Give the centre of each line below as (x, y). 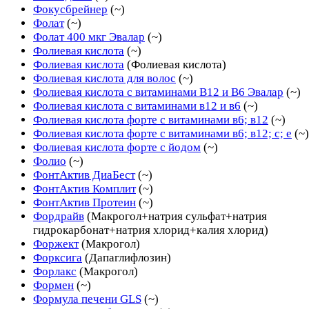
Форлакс (55, 271)
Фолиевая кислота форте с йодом (117, 147)
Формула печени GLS (87, 299)
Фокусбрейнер (70, 9)
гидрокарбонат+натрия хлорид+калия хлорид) (151, 230)
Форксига (58, 257)
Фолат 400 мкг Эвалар (89, 37)
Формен (53, 285)
